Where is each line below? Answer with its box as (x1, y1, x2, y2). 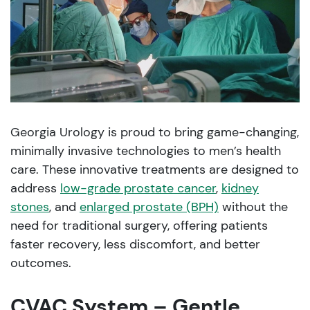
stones (10, 199, 49, 216)
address (10, 180, 60, 197)
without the (219, 199, 288, 216)
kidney (221, 180, 259, 197)
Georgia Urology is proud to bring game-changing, (10, 124, 299, 141)
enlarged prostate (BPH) (80, 199, 219, 216)
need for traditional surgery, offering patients (10, 217, 268, 235)
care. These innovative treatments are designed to (10, 161, 299, 179)
